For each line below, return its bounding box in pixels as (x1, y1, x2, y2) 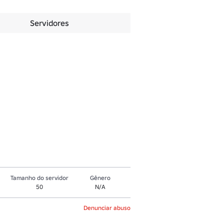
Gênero (89, 174, 110, 181)
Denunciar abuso (83, 204, 130, 211)
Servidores (30, 18, 69, 28)
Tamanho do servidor (10, 174, 69, 181)
